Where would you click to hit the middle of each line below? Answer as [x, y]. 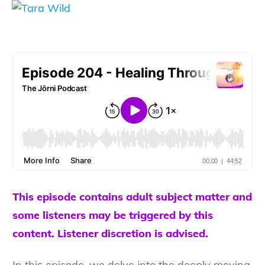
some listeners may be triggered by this [113, 215]
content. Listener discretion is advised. [110, 233]
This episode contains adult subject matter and [132, 196]
